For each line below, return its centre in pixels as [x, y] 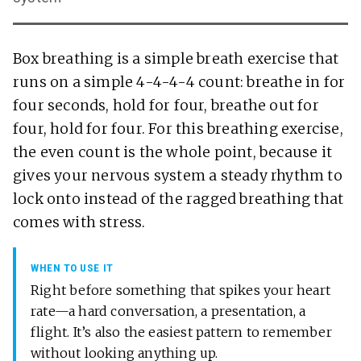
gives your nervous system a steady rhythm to [178, 175]
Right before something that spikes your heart [181, 290]
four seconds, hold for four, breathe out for [166, 105]
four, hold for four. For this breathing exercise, [178, 129]
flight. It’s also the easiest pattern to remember [181, 332]
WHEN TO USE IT [72, 267]
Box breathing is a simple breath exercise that [176, 58]
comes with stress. [79, 222]
